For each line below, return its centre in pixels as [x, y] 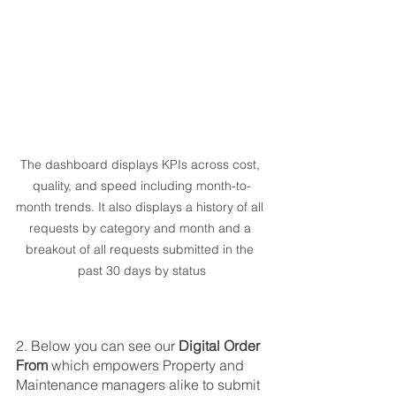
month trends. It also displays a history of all [141, 206]
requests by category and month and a [141, 228]
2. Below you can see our [97, 345]
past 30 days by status [141, 270]
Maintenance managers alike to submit [140, 384]
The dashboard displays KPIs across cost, [141, 164]
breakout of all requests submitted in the [141, 249]
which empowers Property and [149, 365]
